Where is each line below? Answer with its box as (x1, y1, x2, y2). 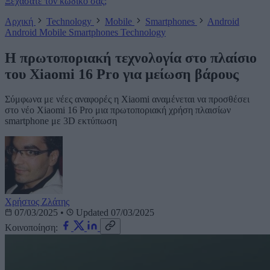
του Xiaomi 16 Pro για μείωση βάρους (5, 66, 239, 82)
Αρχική (5, 16, 36, 27)
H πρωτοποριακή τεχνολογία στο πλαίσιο (5, 49, 257, 66)
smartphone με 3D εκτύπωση (5, 116, 117, 127)
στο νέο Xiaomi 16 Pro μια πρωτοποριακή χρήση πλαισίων (5, 105, 231, 116)
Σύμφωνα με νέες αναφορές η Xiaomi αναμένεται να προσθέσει (5, 94, 250, 105)
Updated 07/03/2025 (74, 207, 154, 218)
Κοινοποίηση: (5, 222, 58, 233)
